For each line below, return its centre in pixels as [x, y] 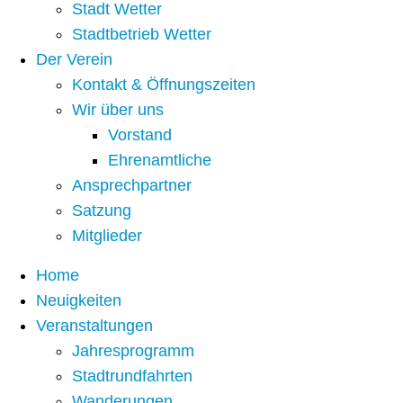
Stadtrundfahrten [132, 376]
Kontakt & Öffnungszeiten [164, 85]
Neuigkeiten [79, 301]
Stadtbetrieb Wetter [142, 35]
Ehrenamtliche [160, 161]
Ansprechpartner [132, 186]
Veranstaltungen [94, 326]
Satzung [102, 211]
